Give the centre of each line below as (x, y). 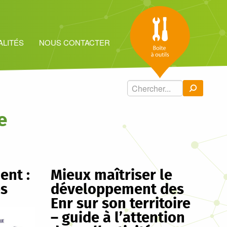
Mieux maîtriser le (112, 176)
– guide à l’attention (118, 218)
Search (138, 86)
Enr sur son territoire (121, 204)
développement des (118, 190)
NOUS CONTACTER (74, 42)
